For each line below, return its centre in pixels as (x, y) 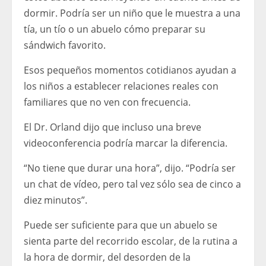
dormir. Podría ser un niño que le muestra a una (132, 13)
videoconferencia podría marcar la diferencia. (126, 143)
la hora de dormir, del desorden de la (107, 257)
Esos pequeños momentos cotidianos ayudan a (130, 70)
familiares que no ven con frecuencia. (107, 102)
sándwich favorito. (65, 45)
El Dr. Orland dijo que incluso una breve (113, 127)
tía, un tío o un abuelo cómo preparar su (115, 29)
